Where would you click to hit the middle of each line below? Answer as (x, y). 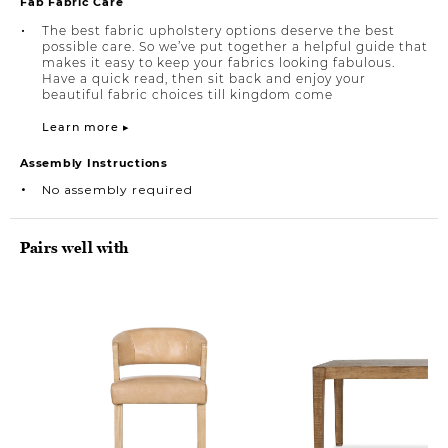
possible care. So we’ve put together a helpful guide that (235, 46)
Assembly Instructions (94, 162)
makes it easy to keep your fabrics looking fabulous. (218, 62)
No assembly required (117, 188)
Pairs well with (74, 247)
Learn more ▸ (86, 126)
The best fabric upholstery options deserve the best (218, 30)
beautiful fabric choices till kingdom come (187, 94)
